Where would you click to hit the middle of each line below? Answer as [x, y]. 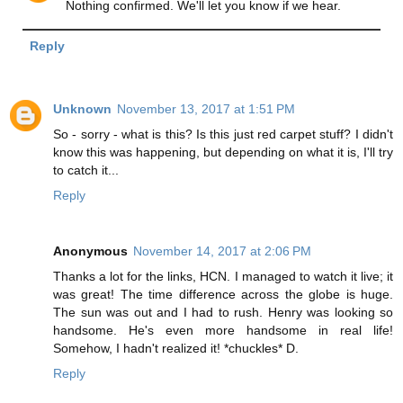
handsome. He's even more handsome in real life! [223, 331]
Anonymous [90, 251]
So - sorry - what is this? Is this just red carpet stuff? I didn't [223, 134]
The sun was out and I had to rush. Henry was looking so [223, 313]
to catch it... [86, 170]
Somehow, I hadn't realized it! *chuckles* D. [176, 349]
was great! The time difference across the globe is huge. [223, 295]
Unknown [82, 109]
